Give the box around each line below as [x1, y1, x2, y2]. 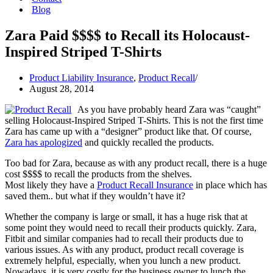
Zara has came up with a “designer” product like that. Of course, [5, 126, 252, 136]
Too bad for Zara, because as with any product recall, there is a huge [5, 157, 267, 168]
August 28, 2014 [29, 83, 94, 94]
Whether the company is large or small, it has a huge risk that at [5, 211, 247, 222]
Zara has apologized [5, 136, 82, 147]
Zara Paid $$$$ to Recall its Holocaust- [5, 27, 250, 43]
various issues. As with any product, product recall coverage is [5, 244, 244, 255]
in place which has [193, 179, 267, 190]
